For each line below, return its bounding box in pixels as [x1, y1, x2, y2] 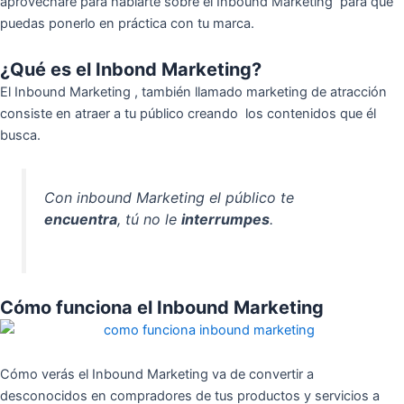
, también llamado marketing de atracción [134, 83, 387, 100]
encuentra [44, 210, 118, 229]
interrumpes [181, 210, 271, 229]
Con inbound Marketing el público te [44, 188, 295, 207]
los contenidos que [245, 105, 366, 122]
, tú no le [117, 210, 182, 229]
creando [184, 105, 238, 122]
